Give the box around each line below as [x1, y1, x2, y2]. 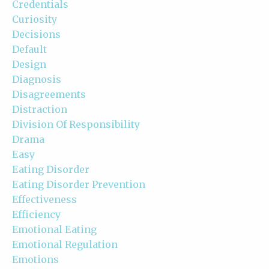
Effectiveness [12, 193, 77, 205]
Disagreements [12, 88, 86, 100]
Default [12, 43, 47, 55]
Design [12, 58, 46, 70]
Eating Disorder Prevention [12, 178, 145, 190]
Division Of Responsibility [12, 118, 140, 130]
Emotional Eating [12, 223, 97, 235]
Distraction [12, 103, 67, 115]
